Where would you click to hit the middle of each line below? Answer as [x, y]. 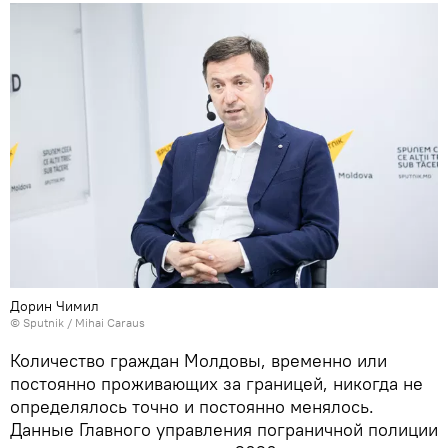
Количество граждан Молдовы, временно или [198, 360]
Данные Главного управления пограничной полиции [224, 429]
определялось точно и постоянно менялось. [192, 406]
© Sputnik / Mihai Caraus [77, 322]
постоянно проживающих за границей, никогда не [216, 383]
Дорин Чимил [54, 305]
